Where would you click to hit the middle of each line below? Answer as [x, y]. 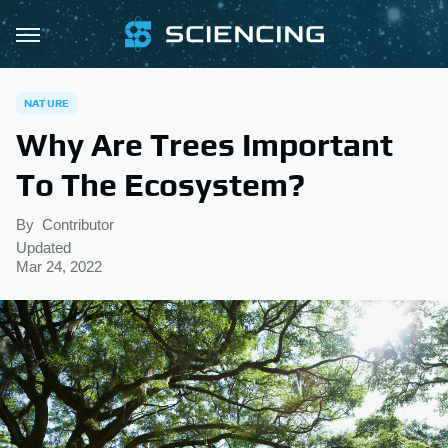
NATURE [47, 103]
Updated [43, 247]
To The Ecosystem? [160, 184]
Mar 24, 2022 [59, 266]
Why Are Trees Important [204, 144]
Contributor [78, 224]
